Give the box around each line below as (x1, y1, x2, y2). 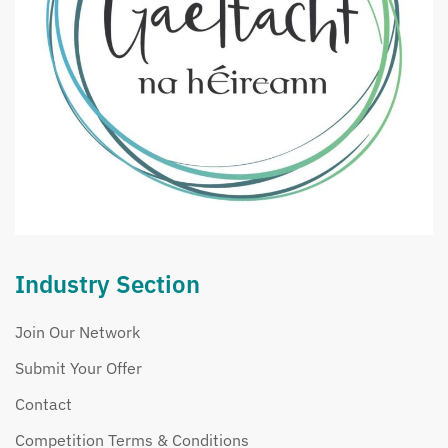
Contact (15, 393, 72, 414)
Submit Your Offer (15, 357, 142, 378)
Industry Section (15, 267, 200, 300)
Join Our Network (15, 321, 140, 342)
